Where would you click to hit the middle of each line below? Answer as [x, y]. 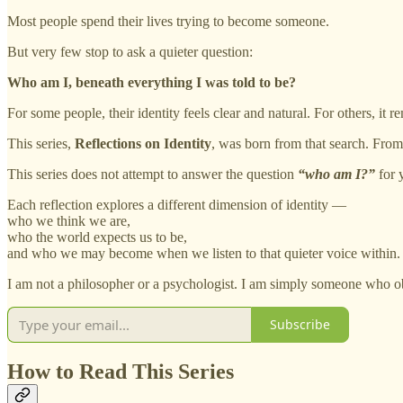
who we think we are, [69, 220]
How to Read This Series [121, 372]
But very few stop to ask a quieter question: [130, 51]
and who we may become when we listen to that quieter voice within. [204, 253]
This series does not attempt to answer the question [152, 174]
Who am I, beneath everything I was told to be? [152, 82]
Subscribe [300, 325]
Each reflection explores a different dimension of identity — [177, 204]
